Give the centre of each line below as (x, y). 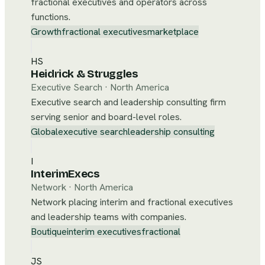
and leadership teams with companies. (109, 217)
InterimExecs (65, 174)
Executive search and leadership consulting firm (128, 102)
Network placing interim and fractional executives (132, 202)
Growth (46, 32)
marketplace (173, 32)
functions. (51, 17)
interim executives (104, 232)
